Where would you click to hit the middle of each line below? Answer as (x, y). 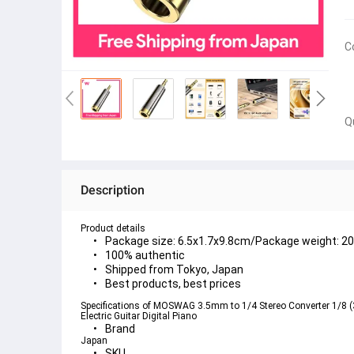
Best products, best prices (173, 284)
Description (113, 190)
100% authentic (145, 256)
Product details (113, 229)
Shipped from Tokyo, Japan (174, 270)
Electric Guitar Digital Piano (139, 316)
